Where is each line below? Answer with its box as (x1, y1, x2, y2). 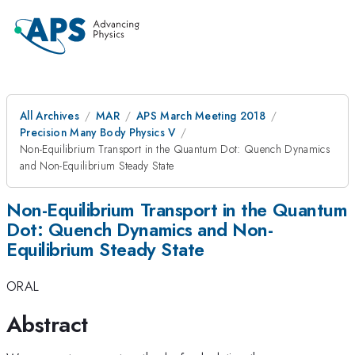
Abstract (6, 307, 88, 341)
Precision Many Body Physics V (20, 124, 176, 140)
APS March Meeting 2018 (136, 108, 266, 124)
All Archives (20, 108, 79, 124)
